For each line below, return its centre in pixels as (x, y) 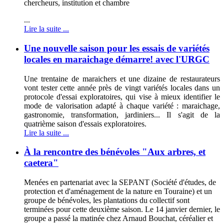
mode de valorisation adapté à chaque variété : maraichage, (122, 105)
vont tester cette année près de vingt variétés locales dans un (122, 87)
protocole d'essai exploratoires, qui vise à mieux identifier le (122, 96)
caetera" (41, 163)
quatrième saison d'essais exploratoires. (85, 123)
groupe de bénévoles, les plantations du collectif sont (107, 200)
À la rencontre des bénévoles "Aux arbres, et (115, 152)
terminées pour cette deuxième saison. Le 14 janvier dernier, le (122, 209)
